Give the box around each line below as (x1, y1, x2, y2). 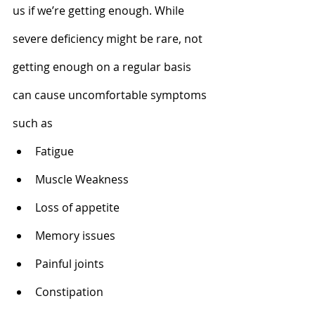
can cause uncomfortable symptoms (13, 86, 210, 103)
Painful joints (35, 255, 104, 271)
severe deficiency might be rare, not (13, 30, 205, 46)
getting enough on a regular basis (13, 58, 194, 75)
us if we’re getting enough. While (13, 2, 187, 18)
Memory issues (35, 227, 115, 243)
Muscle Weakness (35, 171, 131, 187)
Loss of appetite (35, 199, 122, 215)
